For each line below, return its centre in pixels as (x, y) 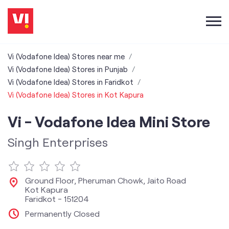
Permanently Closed (62, 213)
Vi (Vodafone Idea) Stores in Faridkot (71, 82)
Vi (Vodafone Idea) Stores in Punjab (68, 69)
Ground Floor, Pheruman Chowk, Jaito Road (106, 180)
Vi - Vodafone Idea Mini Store (109, 121)
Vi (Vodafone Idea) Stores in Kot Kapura (76, 95)
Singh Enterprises (58, 142)
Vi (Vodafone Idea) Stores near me (66, 56)
